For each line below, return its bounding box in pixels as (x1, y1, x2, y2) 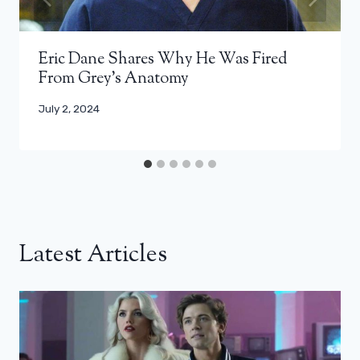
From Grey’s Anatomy (39, 67, 189, 91)
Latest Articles (19, 238, 167, 273)
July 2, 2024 (39, 101, 100, 115)
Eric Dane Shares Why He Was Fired (39, 47, 287, 72)
